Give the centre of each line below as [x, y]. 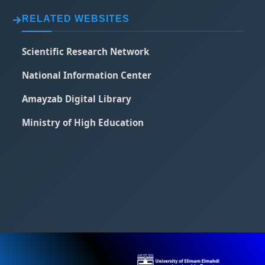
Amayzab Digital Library [77, 99]
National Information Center [87, 75]
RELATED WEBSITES [76, 19]
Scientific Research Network [86, 52]
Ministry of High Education [83, 123]
